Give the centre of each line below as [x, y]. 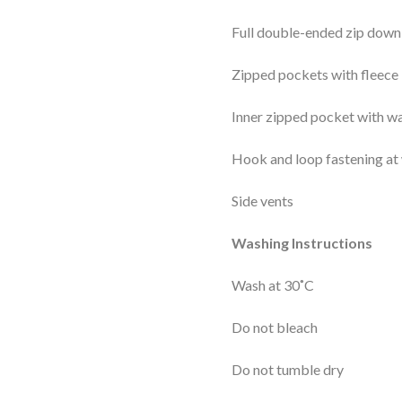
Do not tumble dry [288, 370]
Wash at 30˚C [273, 285]
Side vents [262, 201]
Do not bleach [275, 328]
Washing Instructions [302, 243]
